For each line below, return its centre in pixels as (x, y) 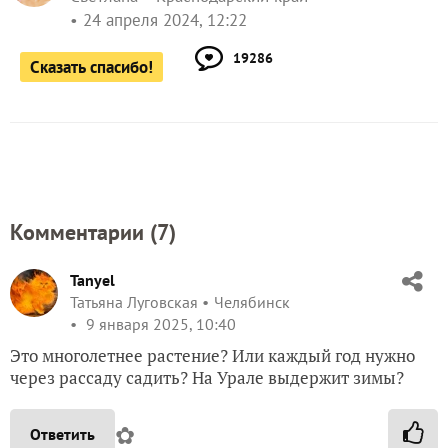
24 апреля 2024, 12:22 (165, 20)
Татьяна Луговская (134, 302)
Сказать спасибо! (91, 67)
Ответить (62, 434)
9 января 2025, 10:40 (159, 324)
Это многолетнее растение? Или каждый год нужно (212, 356)
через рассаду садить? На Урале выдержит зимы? (207, 378)
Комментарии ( (83, 232)
